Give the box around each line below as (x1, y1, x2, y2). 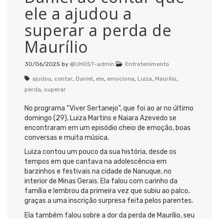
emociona (107, 75, 134, 82)
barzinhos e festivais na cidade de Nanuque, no (24, 167, 172, 176)
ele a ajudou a (24, 2, 132, 24)
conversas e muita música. (24, 133, 109, 142)
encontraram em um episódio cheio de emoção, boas (24, 123, 191, 132)
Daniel (76, 75, 93, 82)
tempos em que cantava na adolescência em (24, 157, 167, 166)
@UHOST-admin (70, 60, 114, 67)
